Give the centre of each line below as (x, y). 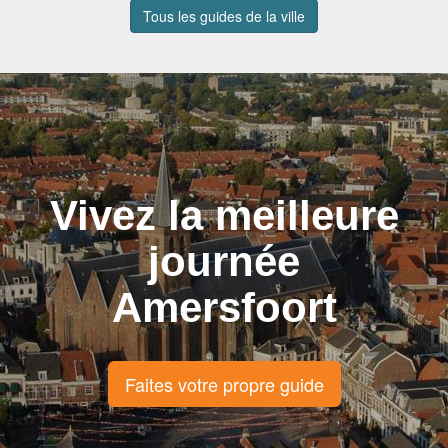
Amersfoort (224, 307)
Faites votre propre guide (224, 383)
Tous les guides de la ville (224, 15)
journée (224, 261)
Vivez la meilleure (224, 215)
